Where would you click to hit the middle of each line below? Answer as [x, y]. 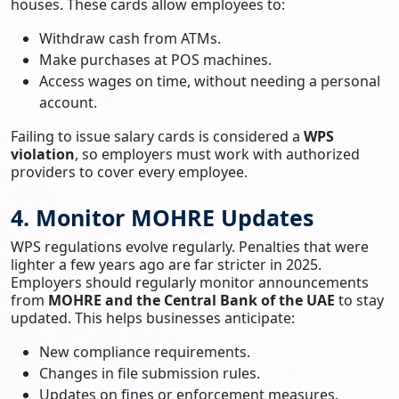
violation [43, 154]
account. [68, 102]
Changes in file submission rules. [150, 373]
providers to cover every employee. [129, 171]
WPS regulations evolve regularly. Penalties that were [190, 246]
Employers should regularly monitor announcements [190, 282]
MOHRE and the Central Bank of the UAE [191, 300]
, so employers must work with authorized [217, 154]
